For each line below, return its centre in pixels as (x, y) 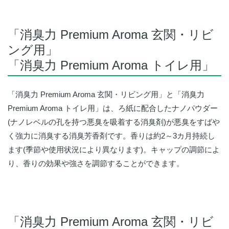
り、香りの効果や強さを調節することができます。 (96, 164)
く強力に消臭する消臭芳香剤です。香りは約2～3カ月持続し (111, 136)
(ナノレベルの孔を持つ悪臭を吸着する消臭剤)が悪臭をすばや (114, 122)
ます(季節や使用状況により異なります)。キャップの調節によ (114, 150)
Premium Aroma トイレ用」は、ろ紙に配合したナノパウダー (113, 108)
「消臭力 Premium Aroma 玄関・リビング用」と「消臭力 (106, 95)
